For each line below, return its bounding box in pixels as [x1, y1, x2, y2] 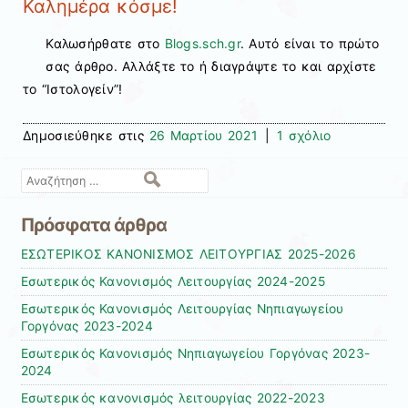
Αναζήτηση [20, 170, 82, 185]
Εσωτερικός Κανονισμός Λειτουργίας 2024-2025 [20, 273, 325, 289]
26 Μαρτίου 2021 [148, 127, 258, 143]
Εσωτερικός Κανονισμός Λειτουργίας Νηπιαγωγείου [20, 301, 344, 316]
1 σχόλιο [277, 127, 331, 143]
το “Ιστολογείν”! [23, 80, 123, 97]
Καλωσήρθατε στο [46, 35, 165, 51]
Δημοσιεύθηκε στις [23, 127, 149, 143]
